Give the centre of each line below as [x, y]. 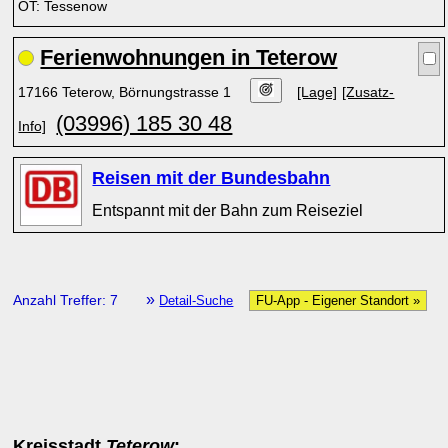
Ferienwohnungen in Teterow [189, 57]
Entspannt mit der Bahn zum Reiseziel [228, 210]
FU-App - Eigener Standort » [338, 300]
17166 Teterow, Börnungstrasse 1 [127, 92]
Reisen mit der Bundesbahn [211, 178]
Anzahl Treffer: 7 [68, 300]
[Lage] [317, 92]
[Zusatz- [368, 92]
